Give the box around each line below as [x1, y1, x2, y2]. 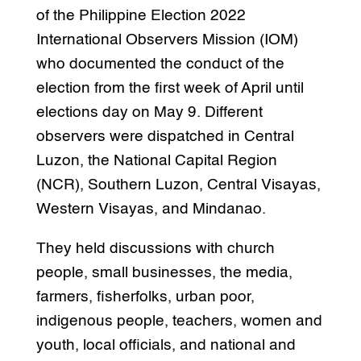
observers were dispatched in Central [35, 129, 294, 145]
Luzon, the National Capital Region [35, 153, 277, 169]
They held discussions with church [35, 241, 275, 257]
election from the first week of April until [35, 81, 304, 97]
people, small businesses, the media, [35, 265, 293, 281]
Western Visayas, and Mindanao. [35, 201, 266, 218]
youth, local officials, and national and [35, 338, 296, 354]
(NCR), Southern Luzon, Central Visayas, [35, 177, 321, 193]
